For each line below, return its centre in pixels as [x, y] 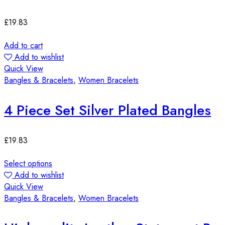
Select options [28, 163]
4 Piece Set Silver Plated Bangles [107, 110]
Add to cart [23, 45]
